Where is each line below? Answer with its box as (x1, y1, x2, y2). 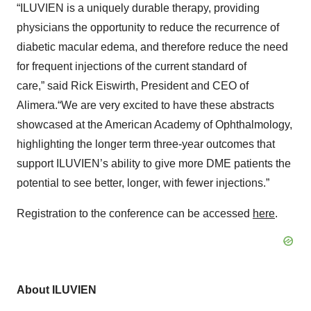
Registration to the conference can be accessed (17, 207, 253, 219)
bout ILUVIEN (25, 283, 96, 296)
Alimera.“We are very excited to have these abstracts (17, 99, 274, 111)
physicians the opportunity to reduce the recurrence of (17, 21, 279, 33)
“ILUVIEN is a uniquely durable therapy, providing (17, 1, 260, 14)
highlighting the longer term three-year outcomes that (17, 137, 275, 150)
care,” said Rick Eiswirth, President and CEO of (17, 79, 249, 92)
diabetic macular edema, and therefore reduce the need (17, 40, 288, 53)
